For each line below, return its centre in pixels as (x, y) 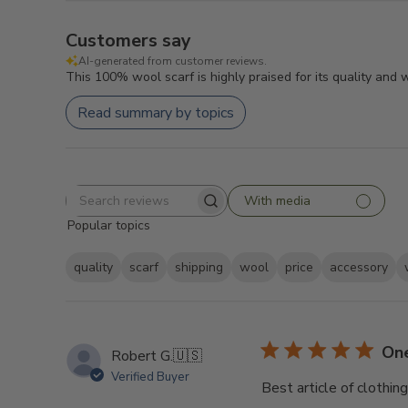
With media (277, 200)
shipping (199, 267)
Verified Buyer (150, 377)
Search (167, 209)
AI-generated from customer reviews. (173, 61)
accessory (359, 267)
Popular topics (109, 225)
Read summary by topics (156, 112)
